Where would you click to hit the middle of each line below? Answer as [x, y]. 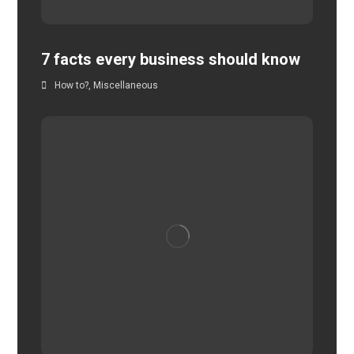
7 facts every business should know [171, 60]
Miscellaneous [126, 86]
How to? [72, 86]
